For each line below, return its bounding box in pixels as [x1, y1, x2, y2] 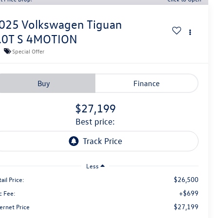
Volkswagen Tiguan [21, 17, 123, 32]
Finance [133, 78, 160, 89]
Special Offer [12, 47, 45, 55]
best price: [81, 116, 115, 127]
